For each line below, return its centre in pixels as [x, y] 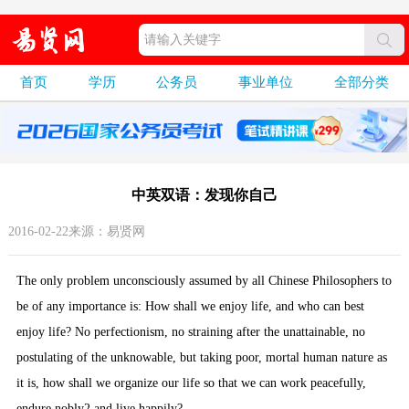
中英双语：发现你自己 [204, 195]
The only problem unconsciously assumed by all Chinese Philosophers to [204, 281]
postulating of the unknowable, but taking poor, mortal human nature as [201, 358]
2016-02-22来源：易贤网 [76, 232]
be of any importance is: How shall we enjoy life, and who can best [190, 307]
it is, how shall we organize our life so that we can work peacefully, [191, 383]
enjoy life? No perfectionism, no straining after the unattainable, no [190, 332]
